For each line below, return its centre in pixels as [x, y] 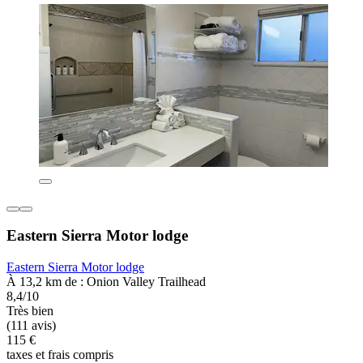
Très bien [30, 310]
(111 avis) [31, 325]
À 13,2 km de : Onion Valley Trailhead [106, 281]
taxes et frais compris [60, 354]
